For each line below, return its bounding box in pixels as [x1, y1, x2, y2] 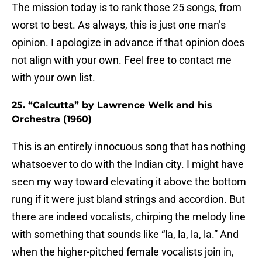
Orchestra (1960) [12, 113, 92, 125]
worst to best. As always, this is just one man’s [12, 19, 226, 32]
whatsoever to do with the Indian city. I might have [12, 158, 244, 171]
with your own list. [12, 71, 95, 84]
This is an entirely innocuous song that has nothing [12, 140, 246, 153]
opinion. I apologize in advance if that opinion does [12, 36, 244, 49]
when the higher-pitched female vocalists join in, [12, 246, 234, 258]
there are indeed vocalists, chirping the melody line [12, 211, 246, 223]
